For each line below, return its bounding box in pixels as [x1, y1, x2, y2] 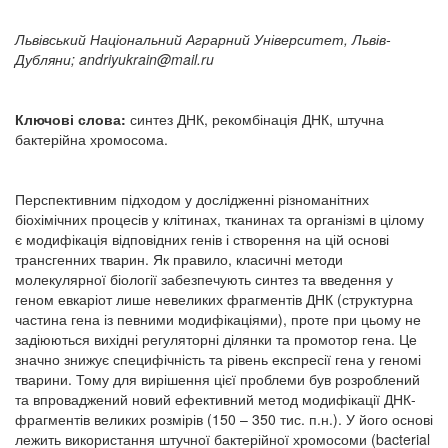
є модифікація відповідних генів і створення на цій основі [15, 229, 389, 249]
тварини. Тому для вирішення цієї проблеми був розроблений [15, 369, 420, 389]
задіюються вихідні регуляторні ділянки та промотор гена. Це [15, 329, 417, 349]
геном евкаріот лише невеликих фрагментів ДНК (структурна [15, 289, 413, 309]
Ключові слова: [15, 109, 126, 129]
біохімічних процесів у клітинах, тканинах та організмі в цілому [15, 209, 424, 229]
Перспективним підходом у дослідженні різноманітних [15, 189, 369, 209]
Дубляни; [15, 49, 79, 69]
